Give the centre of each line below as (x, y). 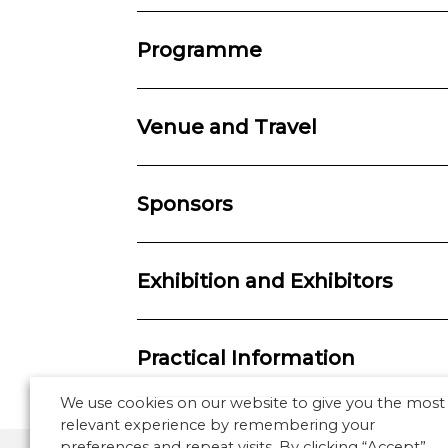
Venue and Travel (227, 126)
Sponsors (185, 203)
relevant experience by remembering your (217, 425)
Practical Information (246, 357)
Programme (199, 49)
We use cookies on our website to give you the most (252, 403)
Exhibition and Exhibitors (265, 280)
